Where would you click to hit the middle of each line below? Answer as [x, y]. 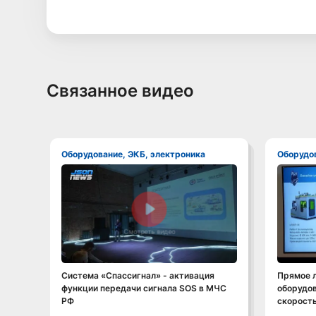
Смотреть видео [150, 231]
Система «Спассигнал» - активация [138, 275]
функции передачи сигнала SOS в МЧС [144, 288]
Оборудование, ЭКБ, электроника [137, 154]
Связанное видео [120, 90]
